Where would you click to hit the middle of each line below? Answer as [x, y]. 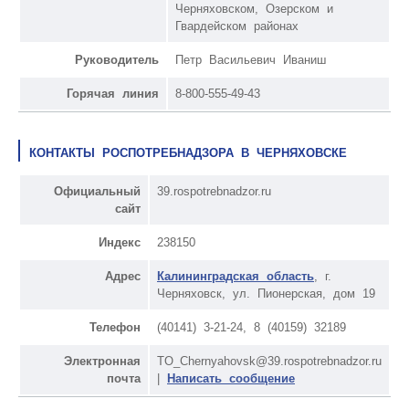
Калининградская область [236, 276]
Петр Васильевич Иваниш [251, 59]
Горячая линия [113, 93]
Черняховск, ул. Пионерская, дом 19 [266, 293]
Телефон [115, 327]
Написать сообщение [231, 378]
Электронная [102, 361]
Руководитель [117, 59]
